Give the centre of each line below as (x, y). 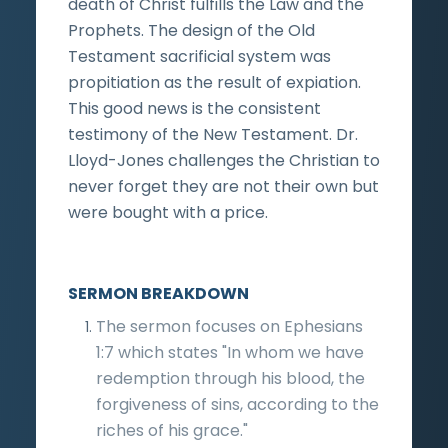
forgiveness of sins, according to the (237, 404)
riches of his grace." (172, 430)
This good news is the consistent (194, 108)
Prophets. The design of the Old (191, 30)
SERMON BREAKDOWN (158, 293)
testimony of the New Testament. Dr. (213, 134)
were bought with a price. (168, 212)
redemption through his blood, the (230, 378)
